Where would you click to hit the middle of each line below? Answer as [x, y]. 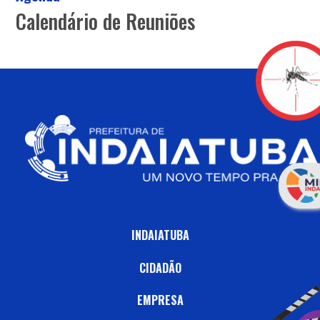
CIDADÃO [160, 267]
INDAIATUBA [160, 235]
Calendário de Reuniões [106, 21]
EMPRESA [160, 300]
